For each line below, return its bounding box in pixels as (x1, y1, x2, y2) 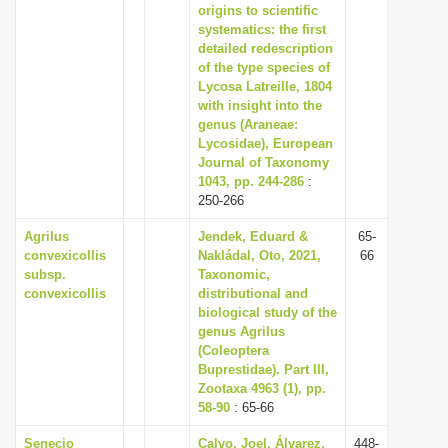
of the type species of (198, 60, 330, 75)
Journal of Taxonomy (198, 155, 329, 170)
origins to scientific (198, 3, 318, 18)
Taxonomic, (198, 267, 270, 282)
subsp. (24, 267, 66, 282)
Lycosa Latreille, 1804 (198, 79, 332, 94)
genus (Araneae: (198, 117, 298, 132)
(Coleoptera (198, 343, 269, 358)
